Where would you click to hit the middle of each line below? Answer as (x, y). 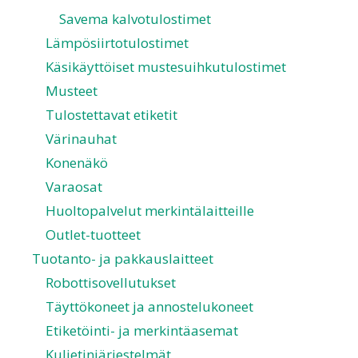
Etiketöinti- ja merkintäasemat (142, 331)
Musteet (72, 91)
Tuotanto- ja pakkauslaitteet (123, 259)
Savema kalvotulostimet (135, 19)
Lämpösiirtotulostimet (117, 43)
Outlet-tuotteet (93, 235)
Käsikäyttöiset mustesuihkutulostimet (166, 67)
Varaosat (74, 187)
